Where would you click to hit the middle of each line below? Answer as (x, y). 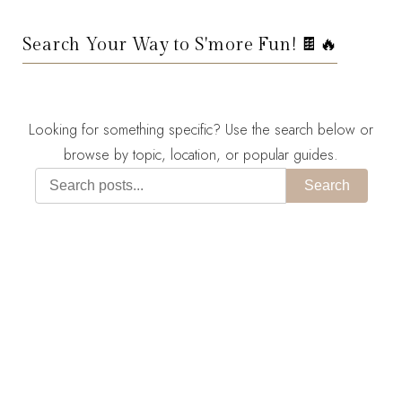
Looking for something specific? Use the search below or (201, 129)
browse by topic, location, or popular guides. (201, 154)
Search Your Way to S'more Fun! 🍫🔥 (180, 44)
